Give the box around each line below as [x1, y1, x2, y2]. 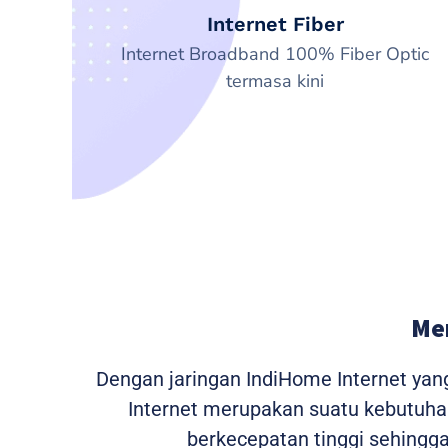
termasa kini [226, 68, 325, 93]
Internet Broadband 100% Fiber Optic [121, 41, 430, 66]
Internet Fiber [206, 11, 344, 36]
